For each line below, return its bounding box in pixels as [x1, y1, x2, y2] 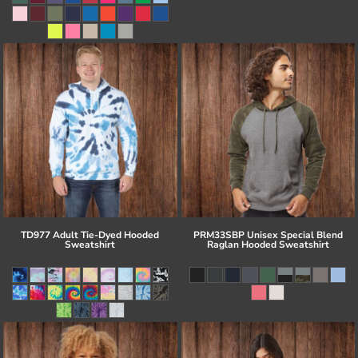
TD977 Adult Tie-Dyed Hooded [21, 228, 160, 241]
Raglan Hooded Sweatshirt [206, 237, 329, 251]
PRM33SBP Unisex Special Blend [193, 228, 343, 241]
